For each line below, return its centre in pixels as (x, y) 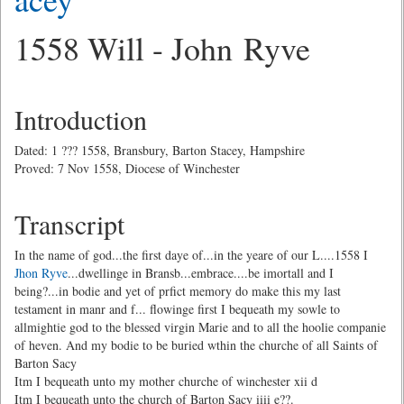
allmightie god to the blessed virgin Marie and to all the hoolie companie (200, 327)
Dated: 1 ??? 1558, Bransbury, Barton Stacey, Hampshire (160, 150)
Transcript (69, 224)
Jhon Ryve (41, 273)
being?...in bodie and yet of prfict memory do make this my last (178, 291)
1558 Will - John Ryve (162, 48)
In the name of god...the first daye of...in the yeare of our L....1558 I (191, 255)
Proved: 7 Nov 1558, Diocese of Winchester (127, 168)
